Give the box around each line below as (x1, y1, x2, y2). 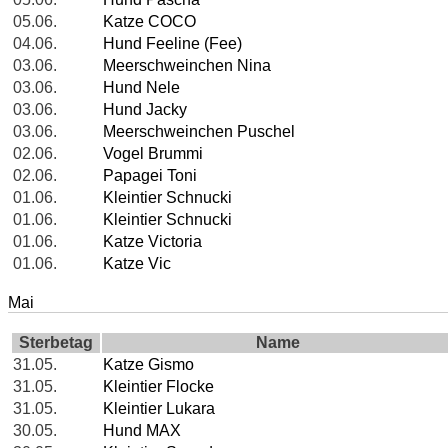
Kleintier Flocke (103, 378, 214, 396)
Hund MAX (103, 422, 181, 440)
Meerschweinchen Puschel (103, 123, 295, 141)
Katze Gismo (103, 356, 194, 374)
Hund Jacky (103, 101, 187, 119)
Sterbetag (19, 334, 93, 352)
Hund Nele (103, 79, 180, 97)
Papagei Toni (103, 167, 197, 185)
